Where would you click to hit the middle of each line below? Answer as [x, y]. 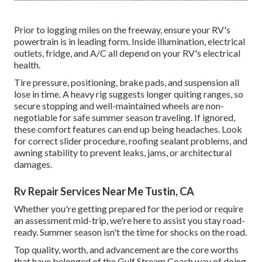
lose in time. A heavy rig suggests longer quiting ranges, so [129, 94]
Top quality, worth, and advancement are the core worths [126, 249]
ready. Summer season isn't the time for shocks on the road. [130, 232]
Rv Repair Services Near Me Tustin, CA [104, 191]
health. [27, 64]
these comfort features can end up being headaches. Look [128, 129]
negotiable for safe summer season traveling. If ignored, [125, 117]
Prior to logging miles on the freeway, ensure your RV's [122, 29]
